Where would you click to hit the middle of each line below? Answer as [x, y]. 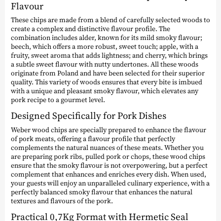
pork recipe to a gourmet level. [58, 100]
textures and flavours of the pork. [62, 201]
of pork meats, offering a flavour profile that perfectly [93, 138]
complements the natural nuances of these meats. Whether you [107, 147]
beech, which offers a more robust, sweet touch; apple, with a [105, 47]
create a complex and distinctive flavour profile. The [91, 29]
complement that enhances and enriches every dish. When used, [109, 174]
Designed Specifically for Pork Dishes [89, 116]
